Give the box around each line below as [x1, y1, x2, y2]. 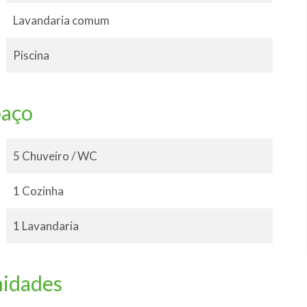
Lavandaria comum [12, 13, 110, 28]
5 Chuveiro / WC [12, 149, 97, 164]
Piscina [12, 48, 49, 63]
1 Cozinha [12, 184, 64, 199]
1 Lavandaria [12, 219, 79, 234]
